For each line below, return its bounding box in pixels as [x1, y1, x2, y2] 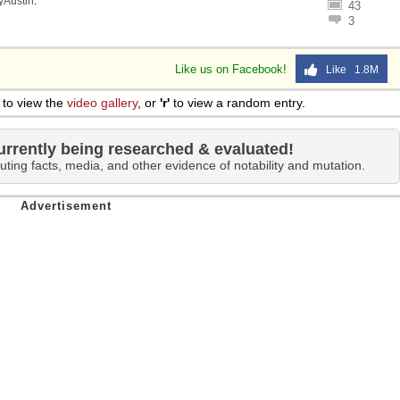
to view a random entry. [170, 96, 305, 110]
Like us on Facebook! [175, 62, 290, 76]
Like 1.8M [318, 63, 379, 76]
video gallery [67, 96, 137, 110]
